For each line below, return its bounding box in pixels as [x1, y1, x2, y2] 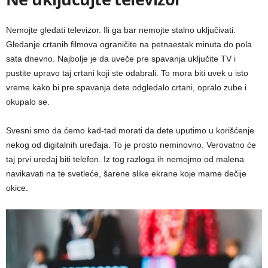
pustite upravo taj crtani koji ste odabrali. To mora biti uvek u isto [6, 68, 248, 78]
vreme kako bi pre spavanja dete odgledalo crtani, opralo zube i [6, 82, 246, 92]
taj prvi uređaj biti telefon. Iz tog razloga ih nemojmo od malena [6, 154, 244, 164]
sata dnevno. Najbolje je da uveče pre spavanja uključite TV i [6, 53, 236, 63]
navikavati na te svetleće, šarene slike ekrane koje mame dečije [6, 168, 246, 178]
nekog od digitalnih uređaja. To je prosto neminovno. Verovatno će [6, 139, 256, 150]
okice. [6, 182, 28, 193]
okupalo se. [6, 96, 50, 106]
